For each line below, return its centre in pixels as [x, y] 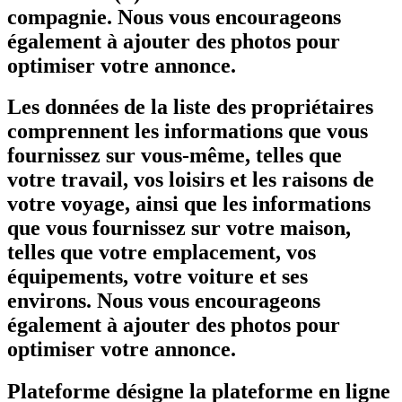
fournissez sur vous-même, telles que [175, 156]
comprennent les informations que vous [188, 131]
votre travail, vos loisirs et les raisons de [191, 180]
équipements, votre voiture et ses [157, 277]
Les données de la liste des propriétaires [190, 107]
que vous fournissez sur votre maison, [179, 228]
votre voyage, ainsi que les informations [189, 204]
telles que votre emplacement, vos [162, 253]
